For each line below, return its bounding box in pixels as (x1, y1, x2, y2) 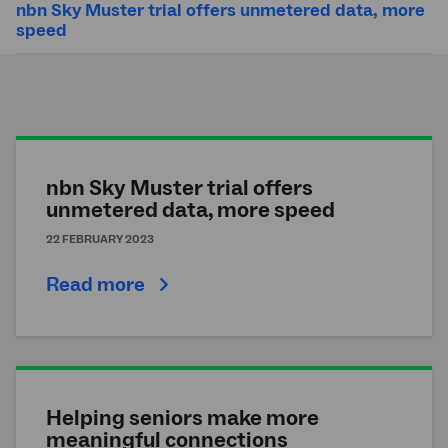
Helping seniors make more (46, 404, 319, 433)
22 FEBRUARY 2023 (46, 232, 154, 248)
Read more (46, 272, 145, 299)
